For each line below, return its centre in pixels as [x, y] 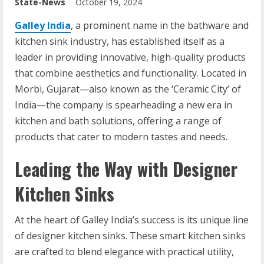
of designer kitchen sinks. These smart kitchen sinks [130, 236]
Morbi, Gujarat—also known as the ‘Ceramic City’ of [128, 89]
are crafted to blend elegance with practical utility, [124, 252]
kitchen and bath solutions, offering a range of [118, 121]
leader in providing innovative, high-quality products [130, 57]
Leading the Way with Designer [126, 169]
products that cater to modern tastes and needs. [121, 137]
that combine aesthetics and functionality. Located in [131, 73]
